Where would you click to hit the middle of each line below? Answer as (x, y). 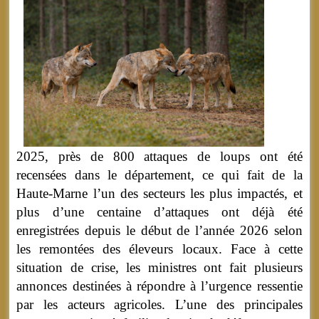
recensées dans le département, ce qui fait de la (159, 175)
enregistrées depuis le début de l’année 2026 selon (159, 231)
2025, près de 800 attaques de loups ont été (159, 157)
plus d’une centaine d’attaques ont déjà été (159, 212)
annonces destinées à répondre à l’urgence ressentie (159, 286)
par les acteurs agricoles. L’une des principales (159, 305)
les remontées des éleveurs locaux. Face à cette (159, 249)
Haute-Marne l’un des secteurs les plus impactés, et (159, 194)
